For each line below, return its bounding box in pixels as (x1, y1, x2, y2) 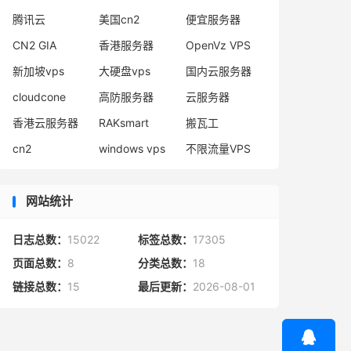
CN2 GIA (13, 38, 56, 52)
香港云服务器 (13, 116, 78, 129)
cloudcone (13, 90, 66, 103)
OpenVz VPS (185, 38, 251, 52)
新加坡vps (13, 64, 64, 78)
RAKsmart (99, 116, 150, 129)
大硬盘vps (99, 64, 151, 78)
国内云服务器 (185, 64, 251, 78)
